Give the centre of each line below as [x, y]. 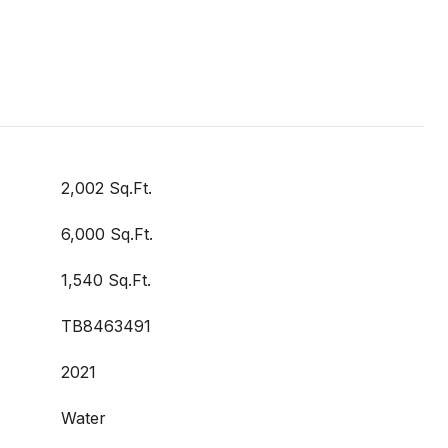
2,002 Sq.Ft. [106, 188]
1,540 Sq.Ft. [106, 280]
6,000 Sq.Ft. [107, 234]
